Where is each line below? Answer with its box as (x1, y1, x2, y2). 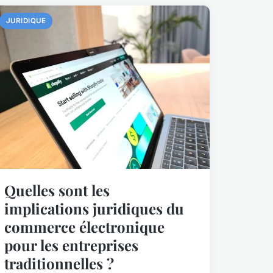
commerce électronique (4, 216, 165, 236)
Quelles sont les (4, 180, 110, 200)
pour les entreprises (4, 235, 138, 255)
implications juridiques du (4, 198, 184, 218)
